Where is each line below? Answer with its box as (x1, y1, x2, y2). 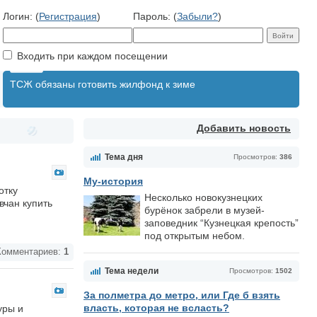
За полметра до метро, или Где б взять (83, 289, 280, 301)
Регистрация (39, 11, 97, 22)
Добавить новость (197, 122, 291, 134)
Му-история (83, 175, 143, 187)
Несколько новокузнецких (144, 192, 263, 203)
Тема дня (105, 152, 143, 162)
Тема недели (105, 266, 158, 276)
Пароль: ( (133, 11, 177, 22)
